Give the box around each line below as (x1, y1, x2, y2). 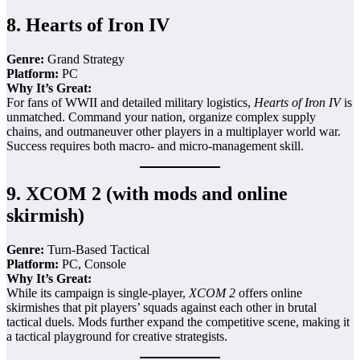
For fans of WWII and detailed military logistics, (6, 95, 254, 109)
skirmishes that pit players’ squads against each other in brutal (6, 301, 317, 315)
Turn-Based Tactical (44, 243, 149, 257)
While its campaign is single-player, (6, 286, 189, 301)
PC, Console (59, 257, 126, 272)
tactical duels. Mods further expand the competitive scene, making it (6, 315, 350, 329)
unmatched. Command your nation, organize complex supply (6, 109, 316, 124)
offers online (235, 286, 302, 301)
